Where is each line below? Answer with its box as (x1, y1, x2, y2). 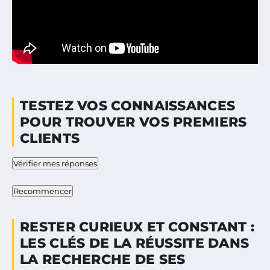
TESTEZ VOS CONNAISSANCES (20, 97, 236, 114)
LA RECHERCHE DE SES (20, 251, 186, 268)
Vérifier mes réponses (13, 158, 97, 168)
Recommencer (13, 186, 72, 196)
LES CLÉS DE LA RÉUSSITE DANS (20, 234, 250, 251)
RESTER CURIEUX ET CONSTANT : (20, 218, 255, 235)
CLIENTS (20, 130, 80, 146)
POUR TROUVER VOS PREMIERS (20, 113, 247, 130)
